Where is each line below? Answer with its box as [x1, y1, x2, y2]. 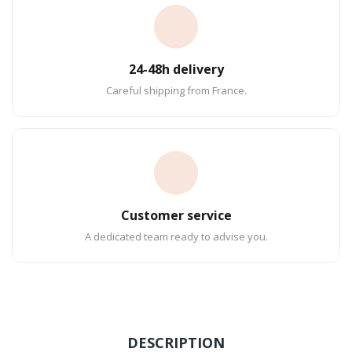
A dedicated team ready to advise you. [84, 229, 268, 244]
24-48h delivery [128, 60, 224, 78]
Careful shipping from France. [105, 82, 247, 97]
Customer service [120, 206, 232, 224]
